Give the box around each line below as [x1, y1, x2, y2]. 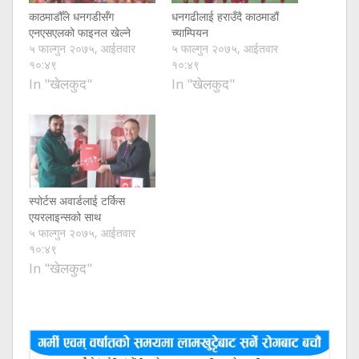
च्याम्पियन [171, 25, 208, 41]
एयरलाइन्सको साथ [29, 208, 101, 224]
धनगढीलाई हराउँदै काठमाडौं [171, 9, 279, 25]
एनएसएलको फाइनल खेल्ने [29, 25, 131, 41]
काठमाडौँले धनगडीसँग [29, 9, 114, 25]
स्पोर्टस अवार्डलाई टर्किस [29, 192, 125, 208]
